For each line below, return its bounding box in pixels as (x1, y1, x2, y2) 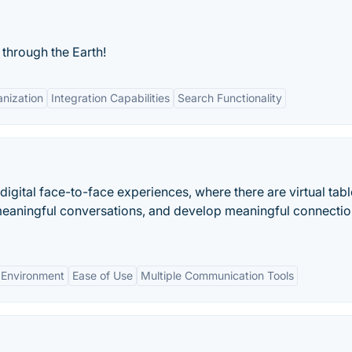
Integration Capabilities (51, 91, 170, 104)
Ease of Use (72, 269, 133, 282)
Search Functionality (178, 91, 282, 104)
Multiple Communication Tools (141, 269, 294, 282)
